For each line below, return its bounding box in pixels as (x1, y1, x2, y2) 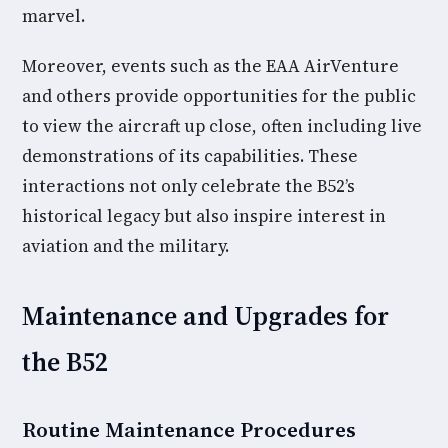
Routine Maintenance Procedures (22, 415, 356, 444)
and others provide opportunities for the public (22, 84, 416, 108)
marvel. (22, 4, 85, 28)
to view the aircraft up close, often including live (22, 114, 422, 138)
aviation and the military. (22, 234, 229, 258)
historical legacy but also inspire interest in (22, 204, 386, 228)
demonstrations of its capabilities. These (22, 144, 358, 168)
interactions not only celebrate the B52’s (22, 174, 355, 198)
